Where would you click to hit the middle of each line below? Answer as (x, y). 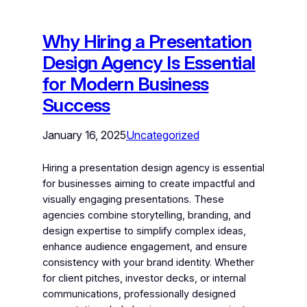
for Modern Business (125, 84)
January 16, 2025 (84, 135)
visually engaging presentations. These (133, 199)
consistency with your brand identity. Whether (148, 262)
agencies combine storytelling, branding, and (146, 215)
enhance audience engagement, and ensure (145, 246)
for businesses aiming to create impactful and (148, 183)
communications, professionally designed (139, 294)
